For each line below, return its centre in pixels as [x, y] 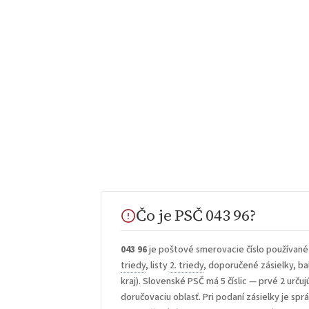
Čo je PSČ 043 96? [196, 215]
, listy [158, 266]
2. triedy [187, 266]
